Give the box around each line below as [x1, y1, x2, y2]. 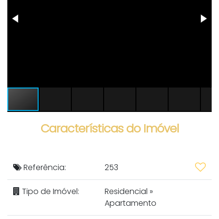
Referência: [22, 162, 66, 174]
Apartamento [105, 197, 156, 209]
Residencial [105, 186, 150, 197]
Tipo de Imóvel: [20, 186, 79, 197]
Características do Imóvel [40, 120, 179, 137]
